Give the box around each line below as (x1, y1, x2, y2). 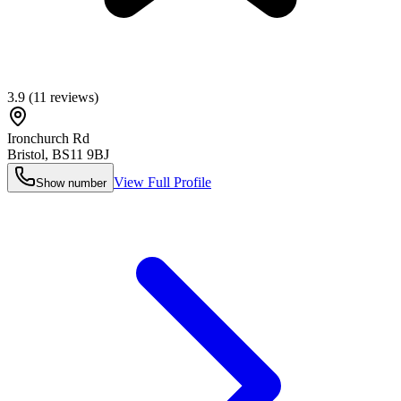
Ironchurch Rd (7, 130, 90, 146)
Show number (36, 175, 107, 190)
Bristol (7, 146, 45, 162)
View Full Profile (114, 174, 211, 190)
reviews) (47, 89, 98, 105)
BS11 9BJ (52, 146, 109, 162)
